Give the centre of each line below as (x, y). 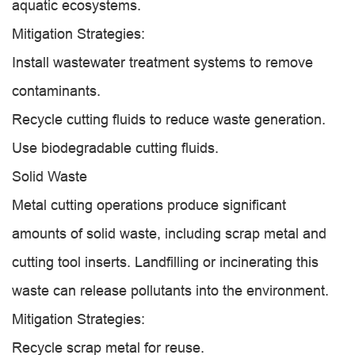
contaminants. (56, 91)
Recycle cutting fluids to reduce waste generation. (169, 119)
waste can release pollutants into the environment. (170, 290)
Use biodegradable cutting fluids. (115, 148)
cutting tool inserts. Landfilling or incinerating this (165, 262)
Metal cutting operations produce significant (149, 205)
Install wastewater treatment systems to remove (162, 62)
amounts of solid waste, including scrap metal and (169, 233)
